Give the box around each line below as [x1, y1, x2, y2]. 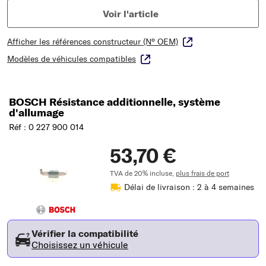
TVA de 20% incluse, [109, 168, 176, 178]
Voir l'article [103, 7, 159, 20]
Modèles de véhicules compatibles [7, 53, 136, 64]
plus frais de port [175, 168, 229, 178]
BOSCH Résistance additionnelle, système [9, 94, 220, 109]
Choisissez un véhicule [31, 239, 128, 251]
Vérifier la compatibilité [31, 227, 138, 240]
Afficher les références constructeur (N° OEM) [7, 36, 178, 47]
